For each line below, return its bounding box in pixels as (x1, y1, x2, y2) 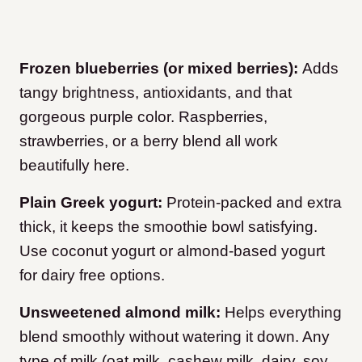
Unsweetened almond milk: (19, 304, 221, 322)
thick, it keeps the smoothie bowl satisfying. (19, 218, 318, 236)
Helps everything (221, 304, 342, 322)
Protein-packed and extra (166, 194, 342, 212)
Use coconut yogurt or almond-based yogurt (19, 242, 325, 260)
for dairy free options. (19, 267, 165, 284)
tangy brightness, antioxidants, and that (19, 84, 292, 102)
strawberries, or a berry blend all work (19, 133, 278, 150)
